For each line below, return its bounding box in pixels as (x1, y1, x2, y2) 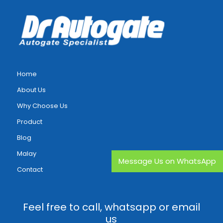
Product (16, 117, 42, 126)
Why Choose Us (16, 101, 68, 111)
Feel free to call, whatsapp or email (22, 200, 200, 214)
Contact (16, 165, 43, 174)
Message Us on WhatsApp (118, 156, 216, 167)
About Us (16, 85, 46, 95)
